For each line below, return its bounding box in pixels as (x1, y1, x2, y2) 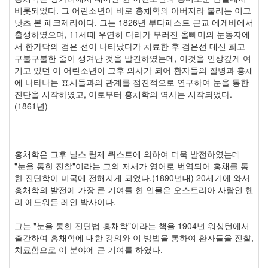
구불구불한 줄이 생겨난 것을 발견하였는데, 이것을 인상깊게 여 (14, 52, 251, 64)
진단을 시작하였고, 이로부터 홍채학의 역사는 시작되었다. (14, 88, 232, 100)
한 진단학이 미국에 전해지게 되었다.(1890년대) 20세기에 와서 (14, 172, 250, 184)
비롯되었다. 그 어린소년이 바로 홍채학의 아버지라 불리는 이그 (14, 4, 251, 16)
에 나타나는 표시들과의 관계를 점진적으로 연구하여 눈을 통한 (14, 76, 249, 88)
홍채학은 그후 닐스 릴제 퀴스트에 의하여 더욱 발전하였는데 (14, 148, 240, 160)
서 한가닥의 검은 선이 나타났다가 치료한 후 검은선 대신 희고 (14, 40, 245, 52)
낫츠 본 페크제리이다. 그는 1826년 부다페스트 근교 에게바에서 (14, 16, 254, 28)
